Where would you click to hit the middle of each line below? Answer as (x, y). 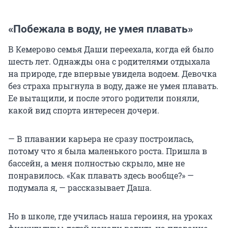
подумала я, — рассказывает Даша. (80, 188)
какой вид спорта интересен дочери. (84, 110)
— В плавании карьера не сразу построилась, (101, 139)
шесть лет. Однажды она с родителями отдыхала (109, 62)
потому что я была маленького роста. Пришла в (108, 151)
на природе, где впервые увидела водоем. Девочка (112, 74)
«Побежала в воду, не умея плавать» (101, 29)
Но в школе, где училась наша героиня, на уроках (110, 216)
